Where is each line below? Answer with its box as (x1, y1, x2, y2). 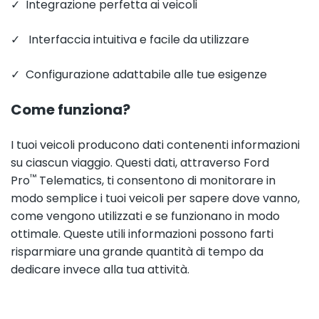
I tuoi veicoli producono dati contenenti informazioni (11, 137, 300, 153)
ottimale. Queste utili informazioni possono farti (11, 226, 273, 242)
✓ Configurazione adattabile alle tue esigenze (11, 66, 267, 83)
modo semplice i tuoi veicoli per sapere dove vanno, (11, 190, 300, 206)
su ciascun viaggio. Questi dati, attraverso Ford (11, 155, 269, 171)
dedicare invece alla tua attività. (11, 261, 189, 278)
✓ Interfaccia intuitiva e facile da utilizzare (11, 31, 249, 48)
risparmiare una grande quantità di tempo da (11, 244, 263, 260)
